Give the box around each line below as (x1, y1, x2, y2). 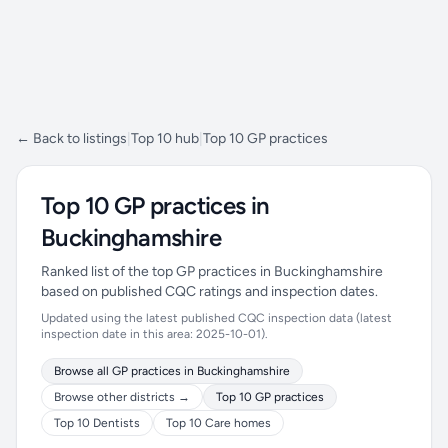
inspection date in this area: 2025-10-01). (41, 327, 268, 341)
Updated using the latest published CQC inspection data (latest (41, 311, 392, 325)
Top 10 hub (131, 130, 199, 147)
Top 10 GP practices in (41, 191, 270, 220)
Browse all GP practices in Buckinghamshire (54, 364, 290, 378)
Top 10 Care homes (166, 416, 271, 430)
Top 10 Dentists (54, 416, 140, 430)
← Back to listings (16, 130, 127, 147)
